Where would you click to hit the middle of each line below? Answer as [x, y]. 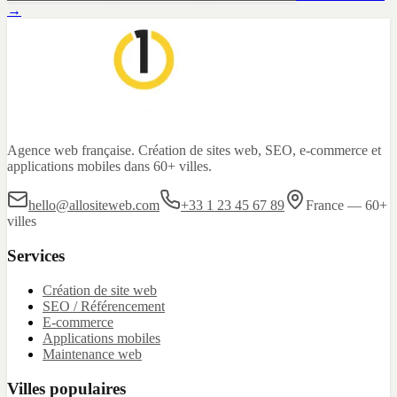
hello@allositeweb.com [94, 206]
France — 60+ [346, 206]
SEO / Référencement [104, 306]
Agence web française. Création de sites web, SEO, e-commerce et [194, 151]
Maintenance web [92, 354]
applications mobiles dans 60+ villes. [109, 167]
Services [36, 256]
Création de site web [100, 290]
